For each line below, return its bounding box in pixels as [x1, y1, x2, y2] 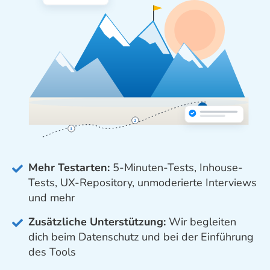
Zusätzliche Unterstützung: [28, 214, 166, 229]
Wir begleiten [166, 214, 236, 229]
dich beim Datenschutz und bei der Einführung [28, 229, 254, 244]
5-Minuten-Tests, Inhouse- [110, 160, 243, 175]
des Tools [28, 244, 76, 259]
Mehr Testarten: [28, 160, 110, 175]
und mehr [28, 190, 75, 205]
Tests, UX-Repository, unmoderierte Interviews [28, 175, 257, 190]
